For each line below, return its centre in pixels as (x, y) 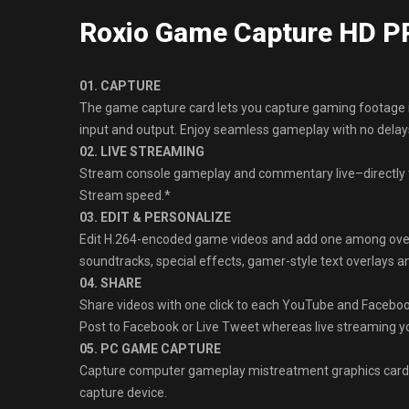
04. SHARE (110, 283)
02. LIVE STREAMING (142, 152)
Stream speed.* (125, 195)
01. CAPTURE (120, 86)
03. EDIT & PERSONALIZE (155, 217)
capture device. (123, 393)
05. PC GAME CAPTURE (150, 349)
